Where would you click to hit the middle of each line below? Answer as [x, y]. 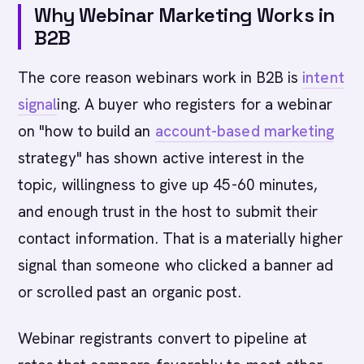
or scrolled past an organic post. [130, 292]
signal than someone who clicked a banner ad [176, 265]
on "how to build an [87, 131]
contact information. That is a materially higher [180, 238]
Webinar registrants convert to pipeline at [163, 338]
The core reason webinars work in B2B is [160, 78]
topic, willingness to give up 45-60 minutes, [168, 185]
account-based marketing [245, 131]
